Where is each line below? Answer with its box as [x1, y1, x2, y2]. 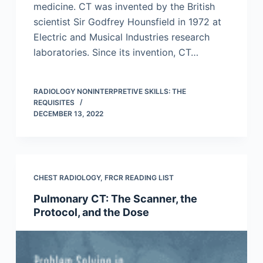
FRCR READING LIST [104, 173, 174, 183]
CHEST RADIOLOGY [33, 173, 100, 183]
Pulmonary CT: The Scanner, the [33, 193, 197, 205]
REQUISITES [33, 98, 75, 107]
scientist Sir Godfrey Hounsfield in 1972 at [33, 16, 221, 28]
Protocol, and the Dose [33, 206, 149, 219]
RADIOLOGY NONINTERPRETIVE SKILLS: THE [33, 87, 186, 96]
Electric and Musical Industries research [33, 31, 210, 43]
